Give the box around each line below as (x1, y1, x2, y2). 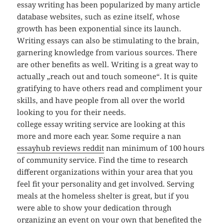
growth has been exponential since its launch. (17, 23, 182, 34)
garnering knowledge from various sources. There (17, 47, 198, 58)
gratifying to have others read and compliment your (17, 83, 203, 94)
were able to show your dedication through (17, 203, 172, 213)
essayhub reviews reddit (17, 143, 105, 153)
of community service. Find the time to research (17, 155, 189, 165)
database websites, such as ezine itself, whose (17, 11, 180, 22)
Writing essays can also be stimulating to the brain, (17, 35, 200, 46)
